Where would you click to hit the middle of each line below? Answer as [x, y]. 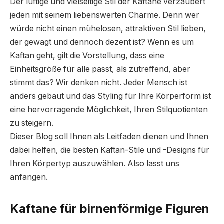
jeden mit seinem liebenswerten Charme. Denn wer [105, 15]
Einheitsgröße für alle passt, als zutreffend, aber [100, 69]
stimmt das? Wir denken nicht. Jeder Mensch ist [99, 82]
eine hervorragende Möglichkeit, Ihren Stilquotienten [109, 109]
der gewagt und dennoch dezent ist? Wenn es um [102, 42]
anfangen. [29, 177]
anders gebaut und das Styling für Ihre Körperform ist [110, 96]
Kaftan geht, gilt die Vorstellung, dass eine [87, 55]
